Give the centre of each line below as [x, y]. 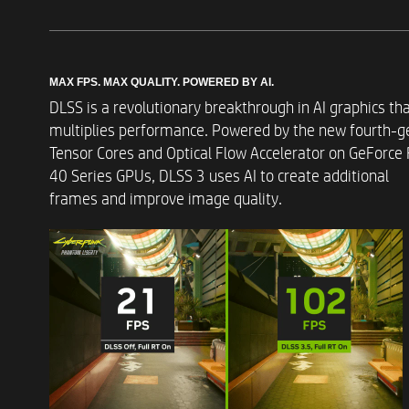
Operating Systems [322, 201]
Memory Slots [300, 37]
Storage [277, 119]
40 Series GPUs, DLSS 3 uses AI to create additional [219, 177]
